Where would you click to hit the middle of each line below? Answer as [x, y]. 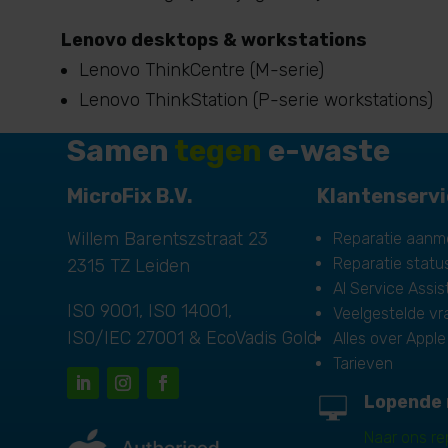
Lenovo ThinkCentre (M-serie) [201, 69]
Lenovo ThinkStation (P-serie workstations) [256, 99]
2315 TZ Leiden [129, 265]
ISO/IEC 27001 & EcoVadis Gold [192, 337]
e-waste [329, 150]
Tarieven [363, 363]
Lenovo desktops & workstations [214, 39]
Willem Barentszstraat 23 [168, 238]
